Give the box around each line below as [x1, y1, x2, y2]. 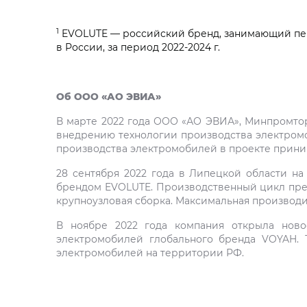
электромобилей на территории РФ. [56, 246, 244, 259]
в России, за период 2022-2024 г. [56, 40, 220, 53]
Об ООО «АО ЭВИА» [56, 90, 161, 103]
